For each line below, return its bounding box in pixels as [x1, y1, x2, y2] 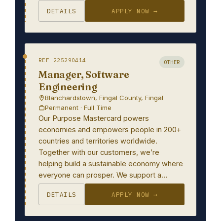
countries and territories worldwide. [38, 137, 157, 145]
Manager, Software [38, 68, 129, 80]
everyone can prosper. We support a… [38, 171, 167, 179]
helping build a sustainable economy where [38, 159, 183, 168]
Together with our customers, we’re [38, 148, 159, 156]
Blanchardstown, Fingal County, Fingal [45, 94, 163, 102]
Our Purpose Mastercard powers [38, 114, 149, 122]
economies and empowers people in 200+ [38, 125, 181, 134]
